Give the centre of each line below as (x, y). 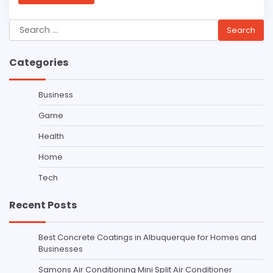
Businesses (61, 249)
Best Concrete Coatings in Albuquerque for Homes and (147, 238)
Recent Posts (43, 205)
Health (51, 136)
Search (26, 26)
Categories (39, 63)
